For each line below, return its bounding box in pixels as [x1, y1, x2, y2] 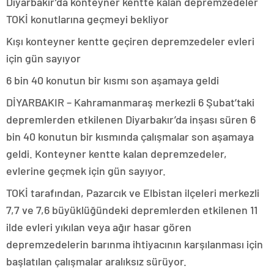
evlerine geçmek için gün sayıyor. [6, 164, 166, 178]
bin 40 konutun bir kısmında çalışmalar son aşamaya [6, 130, 254, 144]
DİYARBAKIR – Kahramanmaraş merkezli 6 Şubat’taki [6, 95, 254, 109]
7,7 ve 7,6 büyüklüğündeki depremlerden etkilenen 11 [6, 203, 257, 217]
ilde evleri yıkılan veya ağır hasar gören [6, 220, 191, 234]
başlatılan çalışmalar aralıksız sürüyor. [6, 254, 187, 268]
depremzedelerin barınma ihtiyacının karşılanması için [6, 237, 263, 251]
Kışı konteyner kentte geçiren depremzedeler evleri [6, 34, 254, 48]
